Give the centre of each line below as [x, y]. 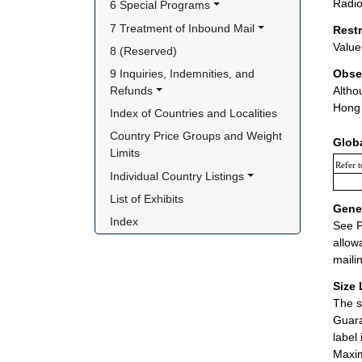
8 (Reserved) [144, 51]
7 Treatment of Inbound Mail [183, 28]
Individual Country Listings [177, 176]
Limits [125, 153]
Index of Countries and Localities [194, 114]
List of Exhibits [147, 198]
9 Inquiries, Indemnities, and [183, 74]
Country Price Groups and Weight [196, 136]
